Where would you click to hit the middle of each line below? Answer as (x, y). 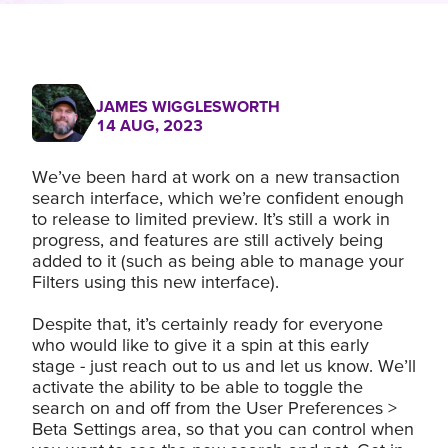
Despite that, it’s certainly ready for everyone (207, 323)
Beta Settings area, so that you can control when (223, 428)
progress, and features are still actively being (207, 239)
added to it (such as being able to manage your (218, 260)
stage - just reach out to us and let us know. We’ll (224, 365)
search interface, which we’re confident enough (218, 197)
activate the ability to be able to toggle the (197, 386)
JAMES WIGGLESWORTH (188, 105)
